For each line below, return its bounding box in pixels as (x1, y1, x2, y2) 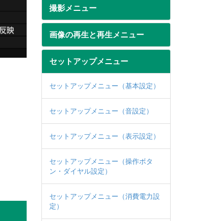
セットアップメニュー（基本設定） (49, 82, 160, 90)
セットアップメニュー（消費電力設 (49, 192, 160, 200)
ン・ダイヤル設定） (49, 167, 111, 175)
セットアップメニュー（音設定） (49, 107, 153, 115)
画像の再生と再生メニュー (49, 30, 144, 39)
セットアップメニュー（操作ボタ (49, 157, 153, 165)
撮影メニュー (49, 3, 97, 13)
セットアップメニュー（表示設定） (49, 132, 160, 140)
